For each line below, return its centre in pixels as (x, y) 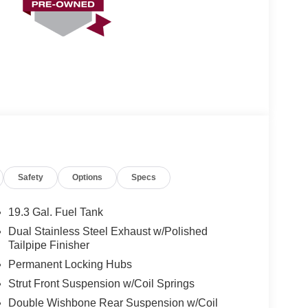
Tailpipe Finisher (48, 245)
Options (88, 177)
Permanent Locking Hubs (70, 264)
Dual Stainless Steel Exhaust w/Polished (108, 231)
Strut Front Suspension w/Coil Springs (101, 283)
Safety (31, 177)
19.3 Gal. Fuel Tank (55, 212)
